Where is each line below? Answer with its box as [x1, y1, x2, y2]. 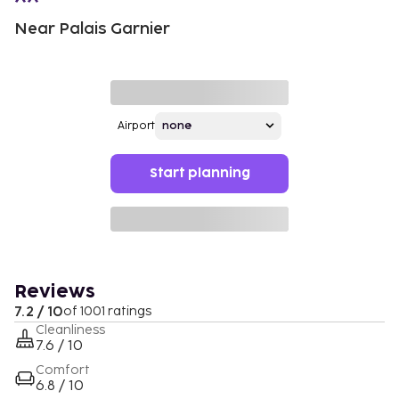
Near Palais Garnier [14, 19, 170, 38]
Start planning [149, 167, 250, 179]
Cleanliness [36, 322, 105, 338]
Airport [118, 118, 155, 133]
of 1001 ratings [63, 303, 151, 319]
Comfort [36, 362, 90, 378]
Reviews [14, 282, 95, 301]
